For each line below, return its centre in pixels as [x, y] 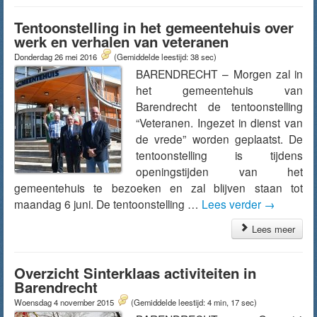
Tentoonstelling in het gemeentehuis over [154, 27]
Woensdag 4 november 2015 [65, 302]
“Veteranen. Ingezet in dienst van [219, 122]
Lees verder [233, 204]
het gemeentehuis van [219, 90]
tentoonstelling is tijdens [219, 155]
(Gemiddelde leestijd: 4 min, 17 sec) [194, 302]
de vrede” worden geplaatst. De [219, 139]
